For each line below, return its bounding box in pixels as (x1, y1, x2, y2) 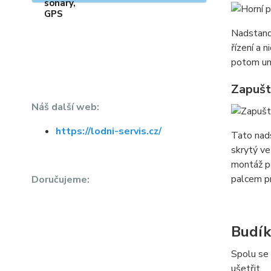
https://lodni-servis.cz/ (56, 125, 162, 139)
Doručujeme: (31, 173, 90, 187)
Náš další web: (31, 100, 99, 114)
